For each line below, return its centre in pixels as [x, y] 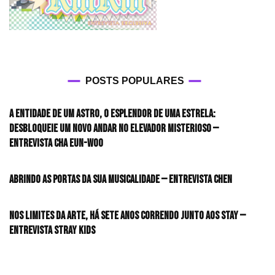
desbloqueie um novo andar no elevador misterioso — [114, 129]
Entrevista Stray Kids [52, 231]
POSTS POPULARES [134, 81]
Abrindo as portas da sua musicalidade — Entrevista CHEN [121, 180]
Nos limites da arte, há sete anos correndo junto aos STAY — [127, 216]
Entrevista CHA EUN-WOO [56, 144]
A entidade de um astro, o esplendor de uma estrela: [112, 114]
